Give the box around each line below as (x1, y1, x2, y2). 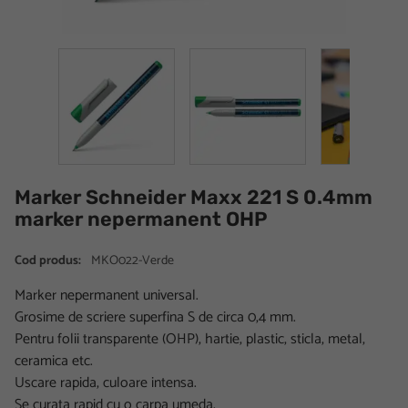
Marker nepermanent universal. (15, 282, 199, 308)
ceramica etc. (15, 348, 93, 373)
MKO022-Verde (88, 250, 174, 271)
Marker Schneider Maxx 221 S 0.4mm (15, 185, 372, 209)
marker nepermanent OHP (15, 207, 268, 230)
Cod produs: (15, 250, 81, 271)
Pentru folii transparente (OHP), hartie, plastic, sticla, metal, (15, 326, 365, 352)
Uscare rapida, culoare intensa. (15, 370, 197, 395)
